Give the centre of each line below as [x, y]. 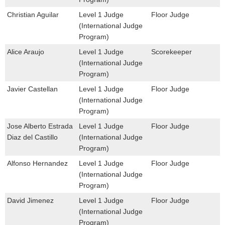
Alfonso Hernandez [37, 163]
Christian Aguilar [33, 15]
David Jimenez [30, 201]
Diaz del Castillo [32, 137]
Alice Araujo [26, 52]
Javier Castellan [32, 89]
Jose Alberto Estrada [40, 126]
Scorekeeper [171, 52]
